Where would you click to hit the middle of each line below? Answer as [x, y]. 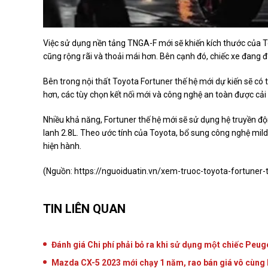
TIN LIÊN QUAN [84, 208]
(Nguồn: [59, 171]
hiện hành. [62, 146]
